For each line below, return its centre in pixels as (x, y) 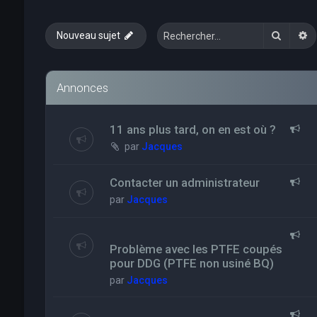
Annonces (82, 88)
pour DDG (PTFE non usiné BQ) (191, 263)
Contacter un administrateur (184, 183)
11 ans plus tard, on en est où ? (192, 129)
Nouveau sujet (88, 35)
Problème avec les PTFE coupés (196, 249)
